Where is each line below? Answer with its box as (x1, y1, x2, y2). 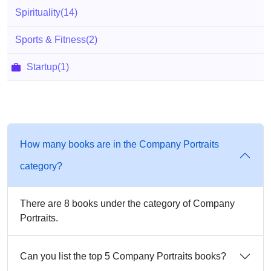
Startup (27, 62, 57, 72)
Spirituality (15, 7, 60, 18)
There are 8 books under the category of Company (20, 198, 235, 209)
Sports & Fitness (15, 34, 86, 45)
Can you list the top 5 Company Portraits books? (20, 251, 226, 261)
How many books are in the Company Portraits (20, 139, 219, 149)
